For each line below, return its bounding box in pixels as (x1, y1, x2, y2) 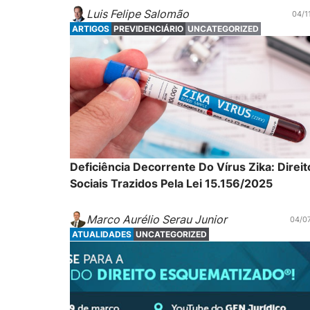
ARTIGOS (71, 24, 109, 35)
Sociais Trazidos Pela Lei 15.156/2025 (69, 176, 273, 191)
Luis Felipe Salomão (86, 7, 189, 21)
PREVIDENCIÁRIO (113, 24, 183, 35)
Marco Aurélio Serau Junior (86, 212, 227, 226)
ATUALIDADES (71, 228, 131, 239)
